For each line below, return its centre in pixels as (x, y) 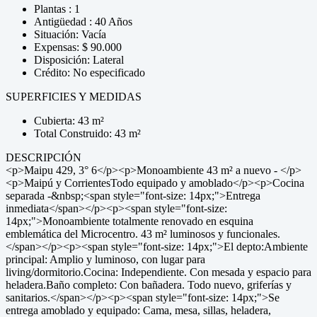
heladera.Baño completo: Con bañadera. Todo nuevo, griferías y (149, 285)
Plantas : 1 (57, 9)
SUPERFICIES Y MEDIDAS (74, 97)
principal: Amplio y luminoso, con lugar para (105, 259)
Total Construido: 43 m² (87, 133)
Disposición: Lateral (79, 60)
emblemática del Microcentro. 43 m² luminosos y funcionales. (143, 234)
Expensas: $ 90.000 (78, 47)
